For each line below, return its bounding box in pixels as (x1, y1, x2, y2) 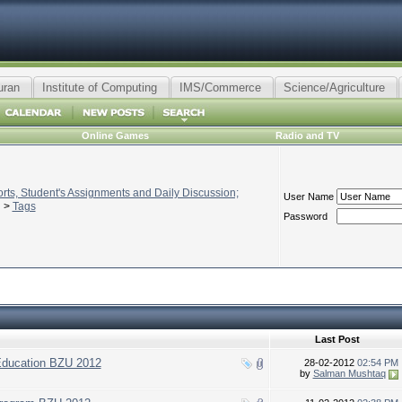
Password (283, 211, 328, 222)
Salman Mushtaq (312, 368, 386, 379)
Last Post (314, 334, 360, 345)
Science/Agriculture (283, 81, 385, 94)
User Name (283, 191, 334, 202)
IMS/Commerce (179, 81, 261, 94)
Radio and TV (275, 130, 339, 141)
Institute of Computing (41, 81, 157, 94)
